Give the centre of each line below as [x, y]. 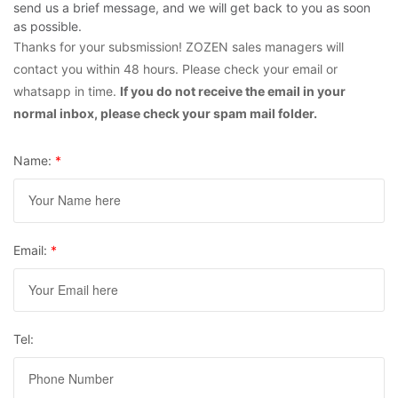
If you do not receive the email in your [233, 92]
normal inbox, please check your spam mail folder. [165, 114]
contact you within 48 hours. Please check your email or [175, 69]
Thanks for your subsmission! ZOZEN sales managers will [179, 47]
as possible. [48, 27]
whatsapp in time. [67, 92]
